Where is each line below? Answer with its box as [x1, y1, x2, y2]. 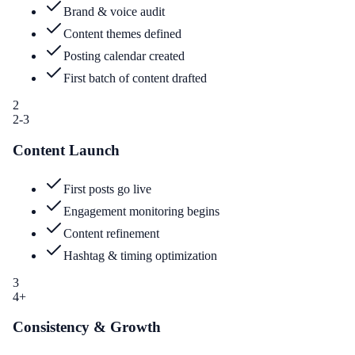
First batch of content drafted [63, 71, 207, 86]
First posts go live [63, 181, 151, 196]
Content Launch [13, 141, 120, 158]
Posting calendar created [63, 49, 185, 63]
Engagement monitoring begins [63, 204, 219, 218]
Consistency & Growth [13, 319, 161, 336]
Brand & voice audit [63, 5, 165, 19]
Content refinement [63, 226, 159, 240]
